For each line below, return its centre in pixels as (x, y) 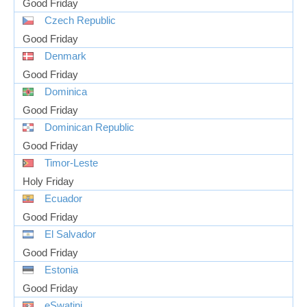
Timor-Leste (71, 163)
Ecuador (63, 198)
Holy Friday (48, 181)
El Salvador (70, 234)
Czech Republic (80, 20)
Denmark (65, 56)
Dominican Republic (89, 127)
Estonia (61, 270)
